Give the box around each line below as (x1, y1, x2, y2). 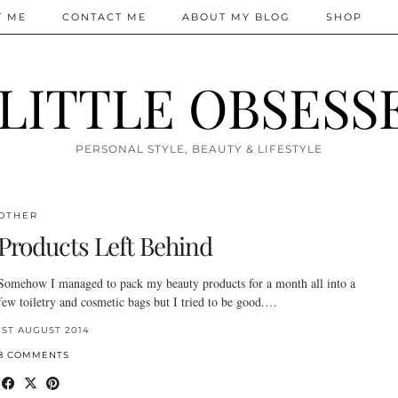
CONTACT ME (62, 11, 147, 23)
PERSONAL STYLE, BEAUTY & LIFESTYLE (76, 142, 322, 155)
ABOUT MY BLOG (182, 11, 291, 23)
